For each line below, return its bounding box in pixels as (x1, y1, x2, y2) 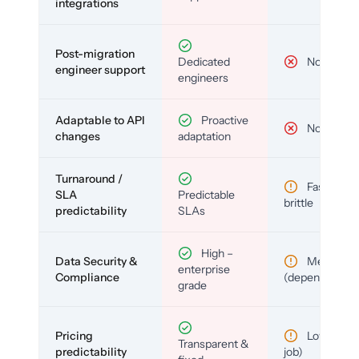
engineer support (55, 63, 145, 78)
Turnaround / (55, 171, 123, 187)
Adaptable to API (55, 113, 145, 128)
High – (199, 246, 233, 261)
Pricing (55, 329, 93, 344)
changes (55, 129, 100, 144)
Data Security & (55, 254, 138, 269)
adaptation (178, 129, 231, 144)
